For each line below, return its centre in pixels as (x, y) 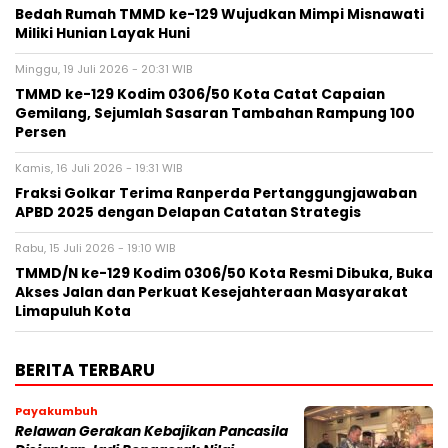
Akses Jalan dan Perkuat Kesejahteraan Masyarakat (211, 292)
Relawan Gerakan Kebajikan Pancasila (151, 431)
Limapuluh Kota (73, 311)
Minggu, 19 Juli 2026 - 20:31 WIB (103, 68)
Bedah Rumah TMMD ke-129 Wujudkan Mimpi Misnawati (219, 14)
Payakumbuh (56, 410)
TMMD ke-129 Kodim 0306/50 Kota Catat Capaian (200, 94)
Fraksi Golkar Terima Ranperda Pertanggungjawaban (216, 193)
